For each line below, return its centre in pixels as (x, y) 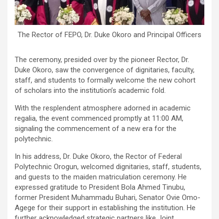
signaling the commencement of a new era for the (96, 128)
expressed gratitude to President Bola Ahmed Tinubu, (100, 187)
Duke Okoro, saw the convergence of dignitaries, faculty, (105, 70)
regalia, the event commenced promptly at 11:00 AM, (99, 118)
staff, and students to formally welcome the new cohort (105, 80)
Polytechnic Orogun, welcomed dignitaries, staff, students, (108, 166)
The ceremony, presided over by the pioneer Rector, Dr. (102, 59)
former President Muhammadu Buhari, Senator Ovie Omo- (108, 197)
